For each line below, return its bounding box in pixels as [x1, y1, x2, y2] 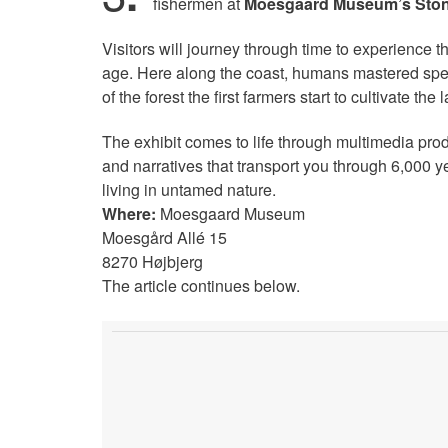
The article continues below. [102, 274, 300, 298]
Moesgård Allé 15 [102, 226, 227, 250]
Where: [102, 202, 156, 226]
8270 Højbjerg [102, 250, 203, 274]
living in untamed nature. [102, 178, 276, 202]
